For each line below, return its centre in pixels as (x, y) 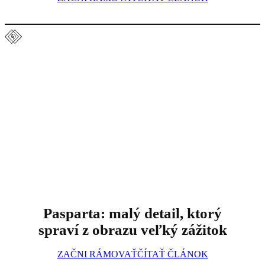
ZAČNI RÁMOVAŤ (97, 254)
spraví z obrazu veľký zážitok (132, 230)
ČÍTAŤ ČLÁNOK (172, 254)
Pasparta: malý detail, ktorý (132, 213)
